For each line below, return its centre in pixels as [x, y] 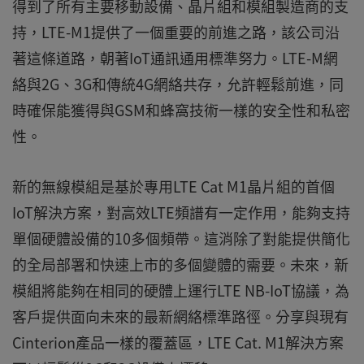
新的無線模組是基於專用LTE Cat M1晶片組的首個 [173, 186]
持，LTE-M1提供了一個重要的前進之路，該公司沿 [176, 32]
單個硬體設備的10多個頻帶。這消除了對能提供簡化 [181, 238]
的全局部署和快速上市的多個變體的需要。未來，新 [180, 264]
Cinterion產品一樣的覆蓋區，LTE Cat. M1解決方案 [178, 342]
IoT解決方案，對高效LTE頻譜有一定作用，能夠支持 [181, 212]
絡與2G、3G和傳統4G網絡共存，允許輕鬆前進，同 [178, 84]
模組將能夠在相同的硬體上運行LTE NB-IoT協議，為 [181, 290]
